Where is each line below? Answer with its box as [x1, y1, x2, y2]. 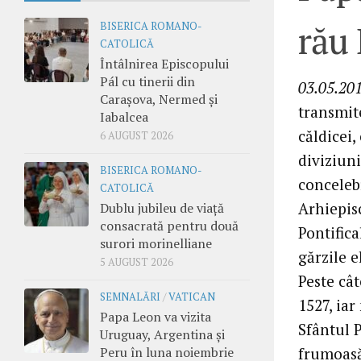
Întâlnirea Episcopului [100, 54, 229, 73]
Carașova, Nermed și [100, 89, 218, 108]
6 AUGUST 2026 [100, 128, 173, 143]
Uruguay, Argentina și [100, 325, 225, 343]
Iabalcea [100, 107, 148, 126]
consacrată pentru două [100, 216, 239, 234]
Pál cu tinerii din [100, 72, 195, 90]
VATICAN [168, 289, 215, 304]
